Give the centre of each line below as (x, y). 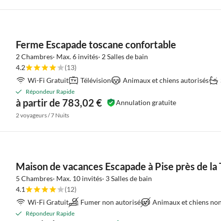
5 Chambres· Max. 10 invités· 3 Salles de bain (84, 178)
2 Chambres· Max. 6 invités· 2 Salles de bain (82, 56)
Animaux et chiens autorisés (166, 80)
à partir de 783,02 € (59, 103)
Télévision (96, 80)
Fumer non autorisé (110, 202)
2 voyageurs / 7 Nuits (42, 115)
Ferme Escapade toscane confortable (96, 44)
